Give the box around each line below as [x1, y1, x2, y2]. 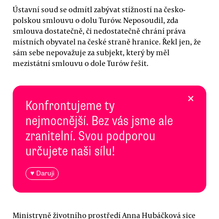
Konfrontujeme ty [25, 97, 115, 114]
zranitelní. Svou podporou [25, 127, 155, 144]
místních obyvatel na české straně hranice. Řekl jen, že [13, 37, 201, 46]
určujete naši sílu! [25, 142, 115, 159]
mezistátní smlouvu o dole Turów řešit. [13, 58, 149, 68]
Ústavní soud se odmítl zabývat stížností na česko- [13, 4, 185, 14]
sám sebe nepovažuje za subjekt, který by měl [13, 47, 170, 57]
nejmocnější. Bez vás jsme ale [25, 112, 173, 129]
